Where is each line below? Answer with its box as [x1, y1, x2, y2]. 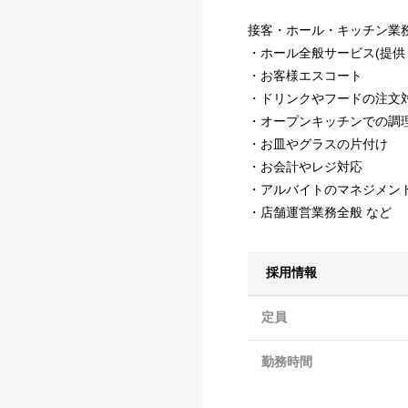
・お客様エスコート [248, 67, 362, 83]
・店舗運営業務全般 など [248, 204, 392, 219]
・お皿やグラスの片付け [248, 136, 388, 151]
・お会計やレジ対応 [248, 158, 362, 174]
